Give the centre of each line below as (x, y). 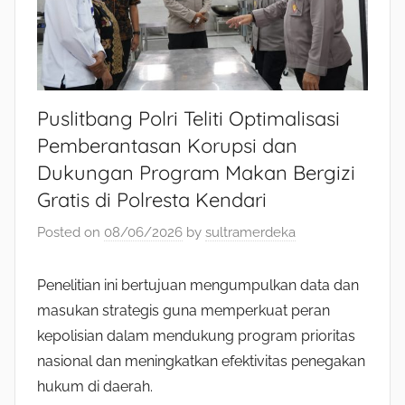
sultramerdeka (250, 232)
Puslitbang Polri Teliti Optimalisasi (188, 119)
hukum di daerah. (95, 386)
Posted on (71, 232)
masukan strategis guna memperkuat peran (184, 310)
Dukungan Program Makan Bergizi (196, 173)
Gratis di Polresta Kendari (152, 200)
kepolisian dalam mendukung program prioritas (196, 335)
